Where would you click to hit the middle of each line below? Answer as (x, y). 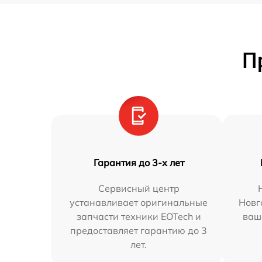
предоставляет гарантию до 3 (139, 230)
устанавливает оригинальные (139, 202)
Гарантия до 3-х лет (139, 163)
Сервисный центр (139, 188)
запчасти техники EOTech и (139, 216)
